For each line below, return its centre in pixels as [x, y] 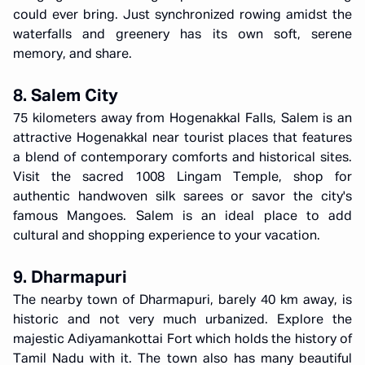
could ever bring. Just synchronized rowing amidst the [182, 15]
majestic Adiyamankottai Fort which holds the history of [182, 340]
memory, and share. [73, 55]
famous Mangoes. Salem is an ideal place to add [182, 217]
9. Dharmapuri [70, 278]
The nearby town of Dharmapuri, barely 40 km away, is [182, 301]
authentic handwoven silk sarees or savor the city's [182, 197]
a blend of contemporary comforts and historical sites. [182, 158]
